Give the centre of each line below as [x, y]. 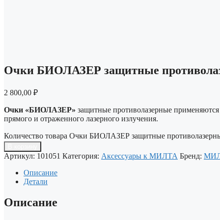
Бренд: [192, 156]
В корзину [23, 146]
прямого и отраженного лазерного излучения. [81, 118]
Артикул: [20, 156]
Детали [36, 181]
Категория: [82, 156]
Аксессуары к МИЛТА [139, 156]
